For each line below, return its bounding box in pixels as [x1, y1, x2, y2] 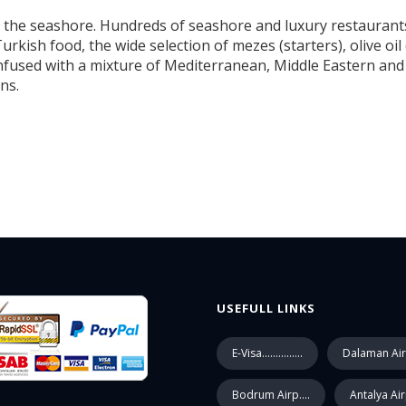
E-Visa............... [232, 345, 303, 361]
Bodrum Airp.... [232, 387, 310, 402]
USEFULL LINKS [217, 300, 315, 316]
